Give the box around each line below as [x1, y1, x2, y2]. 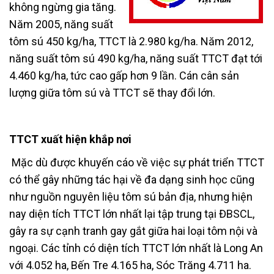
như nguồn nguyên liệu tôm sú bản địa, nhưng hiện [9, 190, 253, 203]
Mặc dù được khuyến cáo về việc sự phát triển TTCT [9, 155, 264, 169]
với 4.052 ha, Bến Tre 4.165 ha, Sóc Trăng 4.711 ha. [9, 258, 251, 272]
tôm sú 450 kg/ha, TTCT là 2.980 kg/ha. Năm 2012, [9, 34, 253, 48]
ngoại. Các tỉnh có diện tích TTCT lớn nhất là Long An [9, 241, 263, 254]
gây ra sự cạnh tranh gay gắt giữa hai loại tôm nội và [9, 224, 257, 237]
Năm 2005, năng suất [9, 17, 113, 31]
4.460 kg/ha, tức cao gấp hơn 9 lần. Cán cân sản [9, 68, 239, 82]
